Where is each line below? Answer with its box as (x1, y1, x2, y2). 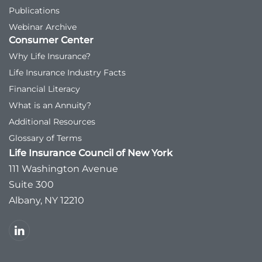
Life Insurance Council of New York (9, 147, 173, 158)
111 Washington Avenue (9, 163, 118, 174)
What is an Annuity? (9, 100, 91, 111)
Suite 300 (9, 179, 54, 190)
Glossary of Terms (9, 133, 82, 143)
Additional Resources (9, 116, 95, 127)
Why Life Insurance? (9, 51, 91, 61)
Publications (9, 5, 60, 16)
